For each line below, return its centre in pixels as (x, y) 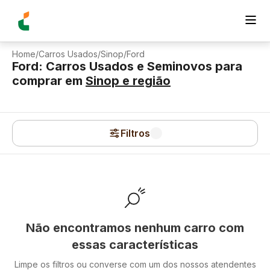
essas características (135, 245)
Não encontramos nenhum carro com (135, 228)
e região (145, 81)
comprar (37, 81)
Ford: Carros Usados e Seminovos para (127, 66)
